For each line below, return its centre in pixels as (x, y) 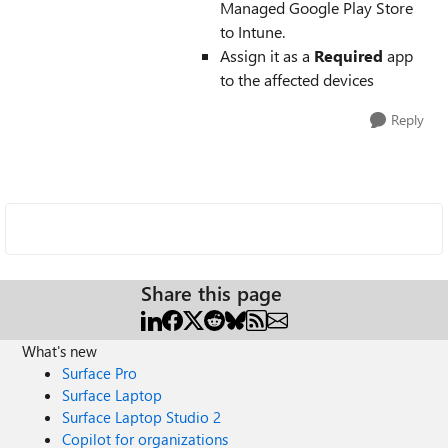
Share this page (211, 292)
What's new (60, 351)
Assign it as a (267, 55)
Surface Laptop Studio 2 (142, 417)
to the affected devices (297, 79)
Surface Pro (100, 373)
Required (348, 55)
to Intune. (252, 31)
